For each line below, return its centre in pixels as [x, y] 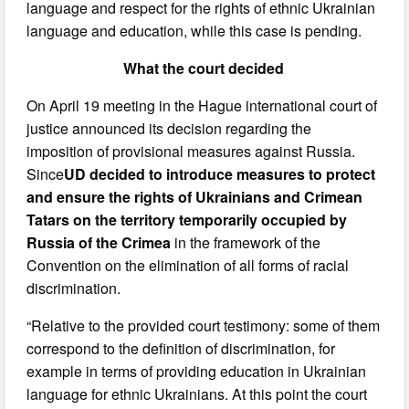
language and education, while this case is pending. [194, 30]
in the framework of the [246, 242]
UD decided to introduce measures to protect [220, 173]
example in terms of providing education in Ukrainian [197, 371]
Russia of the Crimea [99, 242]
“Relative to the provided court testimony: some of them [204, 325]
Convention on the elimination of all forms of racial [188, 265]
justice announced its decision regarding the [169, 128]
